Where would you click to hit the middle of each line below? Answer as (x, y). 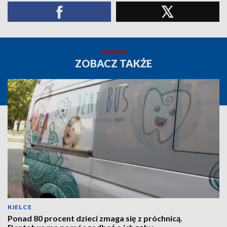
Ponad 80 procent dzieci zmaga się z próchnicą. (95, 218)
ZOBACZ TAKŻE (113, 63)
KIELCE (20, 207)
